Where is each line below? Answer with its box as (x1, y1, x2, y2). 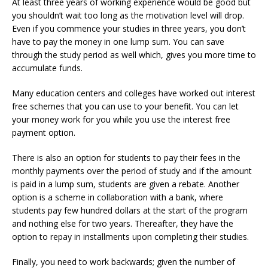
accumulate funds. (12, 62, 83, 74)
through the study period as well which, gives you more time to (12, 49, 256, 60)
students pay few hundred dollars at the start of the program (12, 205, 248, 216)
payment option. (12, 127, 75, 138)
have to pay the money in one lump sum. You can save (12, 36, 224, 47)
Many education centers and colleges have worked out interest (12, 87, 255, 99)
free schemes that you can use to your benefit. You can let (12, 100, 239, 112)
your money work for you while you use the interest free (12, 114, 230, 125)
